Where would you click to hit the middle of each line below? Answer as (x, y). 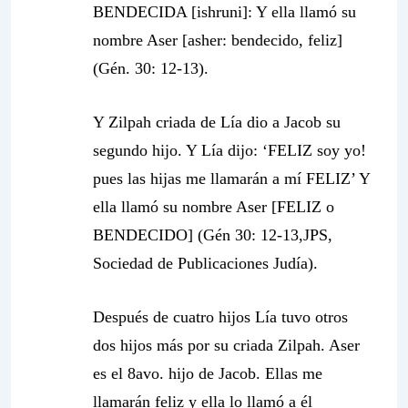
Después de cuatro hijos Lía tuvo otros (220, 317)
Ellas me (294, 373)
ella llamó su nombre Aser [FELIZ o (214, 207)
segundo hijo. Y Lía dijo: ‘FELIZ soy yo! (229, 150)
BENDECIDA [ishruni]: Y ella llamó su (224, 12)
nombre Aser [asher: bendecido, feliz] (218, 40)
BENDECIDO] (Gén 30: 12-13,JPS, (213, 235)
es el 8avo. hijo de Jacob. (179, 373)
